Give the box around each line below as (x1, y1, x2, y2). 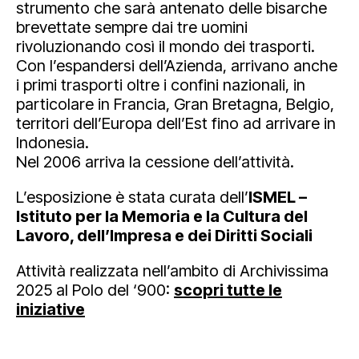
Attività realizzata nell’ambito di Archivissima (16, 261, 329, 280)
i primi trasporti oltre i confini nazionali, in (16, 75, 305, 95)
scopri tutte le (174, 280, 282, 300)
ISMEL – (248, 188, 307, 207)
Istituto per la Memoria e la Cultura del (16, 207, 308, 226)
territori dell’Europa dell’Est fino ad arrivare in (16, 114, 336, 133)
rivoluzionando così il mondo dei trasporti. (16, 37, 315, 56)
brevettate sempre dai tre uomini (16, 18, 248, 37)
